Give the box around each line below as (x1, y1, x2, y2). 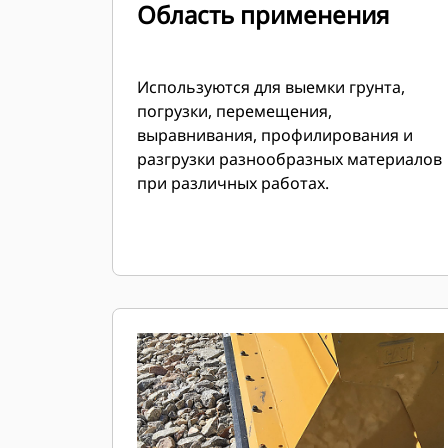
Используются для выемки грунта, (137, 76, 405, 98)
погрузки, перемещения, (137, 100, 332, 122)
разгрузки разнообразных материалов (137, 148, 442, 170)
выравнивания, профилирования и (137, 124, 413, 146)
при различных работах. (137, 172, 329, 194)
